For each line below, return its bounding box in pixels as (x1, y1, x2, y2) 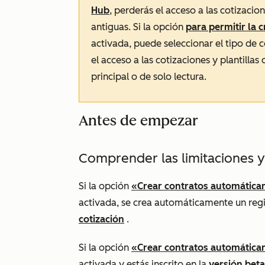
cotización (79, 214, 124, 225)
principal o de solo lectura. (91, 71, 206, 82)
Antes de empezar (79, 112, 198, 129)
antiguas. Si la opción (91, 21, 186, 33)
